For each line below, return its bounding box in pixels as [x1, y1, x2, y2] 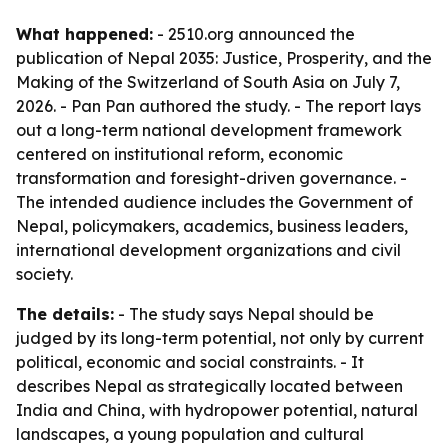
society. [16, 264, 73, 284]
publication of [16, 48, 127, 68]
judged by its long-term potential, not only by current [16, 328, 424, 348]
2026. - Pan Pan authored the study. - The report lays [16, 96, 421, 116]
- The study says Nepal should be [114, 304, 374, 324]
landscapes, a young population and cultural [16, 424, 364, 444]
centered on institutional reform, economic [16, 144, 343, 164]
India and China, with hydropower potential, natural [16, 400, 418, 420]
